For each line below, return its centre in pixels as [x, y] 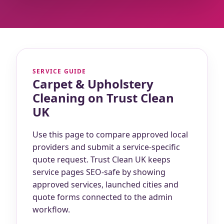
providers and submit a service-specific [106, 147]
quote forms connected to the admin [102, 197]
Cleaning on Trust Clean [103, 97]
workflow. [51, 210]
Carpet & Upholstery [93, 83]
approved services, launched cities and [105, 185]
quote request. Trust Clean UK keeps [101, 160]
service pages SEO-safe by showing [99, 172]
